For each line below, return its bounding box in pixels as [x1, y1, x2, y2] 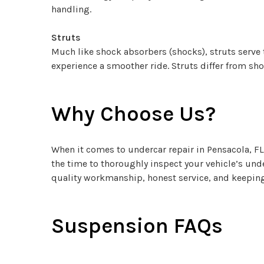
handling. [51, 4, 91, 15]
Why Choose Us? [51, 101, 216, 126]
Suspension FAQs [51, 213, 223, 238]
